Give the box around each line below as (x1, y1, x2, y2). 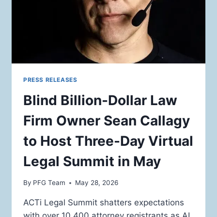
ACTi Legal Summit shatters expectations (23, 198, 184, 208)
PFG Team (33, 179, 66, 187)
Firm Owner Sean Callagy (23, 112, 190, 129)
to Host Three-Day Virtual (23, 132, 193, 149)
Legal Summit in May (23, 153, 161, 170)
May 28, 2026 (75, 179, 119, 187)
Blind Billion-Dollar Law (23, 92, 177, 108)
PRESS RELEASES (23, 76, 77, 83)
